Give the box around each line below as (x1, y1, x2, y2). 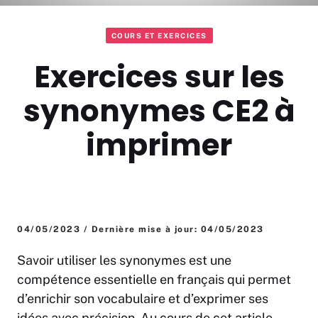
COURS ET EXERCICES (111, 31, 207, 40)
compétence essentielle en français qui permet (17, 272, 291, 287)
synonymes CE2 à (23, 90, 295, 133)
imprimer (86, 124, 232, 167)
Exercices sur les (33, 56, 285, 99)
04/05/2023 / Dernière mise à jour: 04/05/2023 (17, 224, 264, 235)
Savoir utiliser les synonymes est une (17, 253, 231, 268)
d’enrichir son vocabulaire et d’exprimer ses (17, 291, 268, 307)
